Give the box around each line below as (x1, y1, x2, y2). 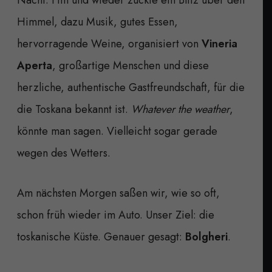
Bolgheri (185, 228, 228, 245)
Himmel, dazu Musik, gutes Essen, (17, 13, 178, 30)
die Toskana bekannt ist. (17, 101, 131, 117)
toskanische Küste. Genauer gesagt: (17, 228, 185, 245)
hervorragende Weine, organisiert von (17, 35, 202, 52)
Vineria (202, 35, 237, 52)
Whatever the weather (131, 101, 229, 117)
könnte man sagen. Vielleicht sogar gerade (17, 123, 217, 139)
